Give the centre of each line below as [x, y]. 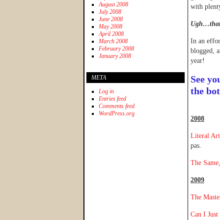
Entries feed [112, 98]
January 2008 [115, 56]
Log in [106, 91]
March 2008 [113, 41]
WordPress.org [117, 113]
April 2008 [111, 34]
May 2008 [110, 26]
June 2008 [111, 19]
